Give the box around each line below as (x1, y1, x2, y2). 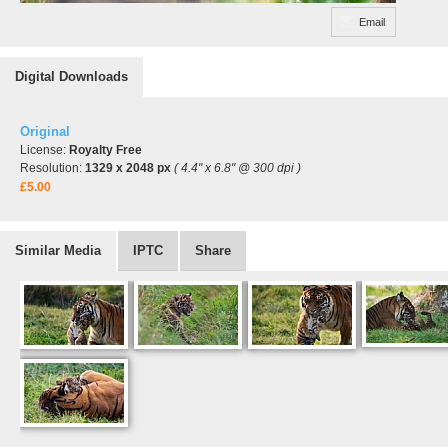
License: (20, 143, 69, 157)
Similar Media (15, 243, 101, 258)
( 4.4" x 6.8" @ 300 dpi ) (174, 161, 301, 175)
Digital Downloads (15, 69, 128, 84)
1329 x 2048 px (85, 161, 171, 175)
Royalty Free (69, 143, 142, 157)
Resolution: (20, 161, 85, 175)
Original (20, 124, 70, 139)
